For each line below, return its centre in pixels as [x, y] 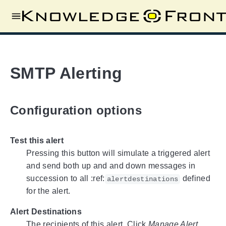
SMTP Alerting [66, 73]
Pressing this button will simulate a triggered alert [118, 153]
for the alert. [48, 191]
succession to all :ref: [66, 179]
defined [195, 179]
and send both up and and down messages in [111, 166]
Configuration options [76, 110]
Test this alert [37, 141]
